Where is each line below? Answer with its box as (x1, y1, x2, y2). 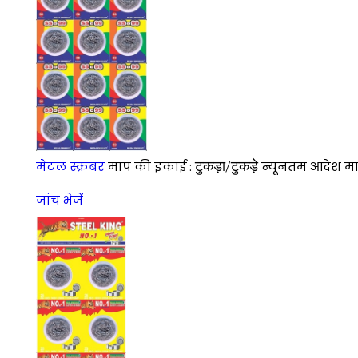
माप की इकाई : (108, 158, 195, 176)
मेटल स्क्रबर (36, 158, 105, 176)
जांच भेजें (36, 192, 83, 209)
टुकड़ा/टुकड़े (195, 157, 258, 175)
